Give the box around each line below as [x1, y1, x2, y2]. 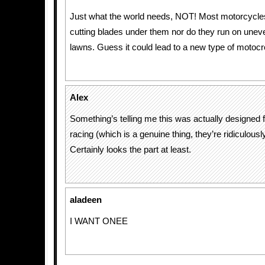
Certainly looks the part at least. [70, 145, 191, 154]
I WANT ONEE [70, 216, 128, 226]
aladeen [70, 195, 102, 205]
